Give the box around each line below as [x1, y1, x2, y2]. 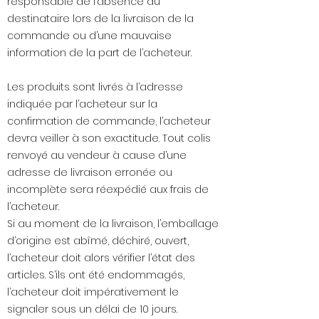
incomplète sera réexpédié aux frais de [7, 182, 209, 197]
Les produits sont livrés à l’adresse [7, 80, 183, 95]
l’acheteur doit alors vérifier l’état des [7, 251, 195, 266]
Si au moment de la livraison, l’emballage [7, 216, 219, 231]
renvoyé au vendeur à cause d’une [7, 148, 187, 163]
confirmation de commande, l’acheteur [7, 114, 211, 129]
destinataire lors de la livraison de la [7, 11, 194, 26]
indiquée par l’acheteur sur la [7, 97, 157, 112]
